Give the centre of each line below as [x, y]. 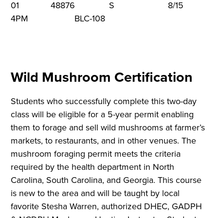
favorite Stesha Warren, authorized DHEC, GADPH [107, 207]
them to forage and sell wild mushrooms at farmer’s [108, 128]
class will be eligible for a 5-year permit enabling [102, 115]
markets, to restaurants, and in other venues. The [104, 141]
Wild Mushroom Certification [104, 77]
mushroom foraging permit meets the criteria [96, 154]
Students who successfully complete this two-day [104, 101]
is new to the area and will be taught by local [95, 193]
